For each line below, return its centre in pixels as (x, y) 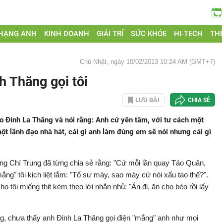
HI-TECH (188, 34)
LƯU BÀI (147, 100)
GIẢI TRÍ (110, 34)
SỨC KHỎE (148, 34)
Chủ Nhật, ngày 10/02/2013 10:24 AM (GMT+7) (147, 62)
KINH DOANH (67, 34)
